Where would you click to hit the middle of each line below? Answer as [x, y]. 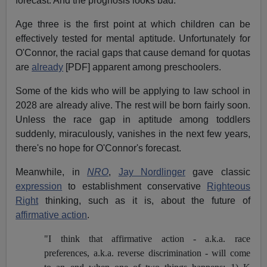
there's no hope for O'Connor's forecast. [99, 148]
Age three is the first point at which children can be [133, 24]
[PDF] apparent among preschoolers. [142, 67]
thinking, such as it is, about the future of [144, 201]
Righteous [228, 187]
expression [39, 187]
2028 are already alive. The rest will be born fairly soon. [133, 105]
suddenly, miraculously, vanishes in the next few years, [133, 134]
